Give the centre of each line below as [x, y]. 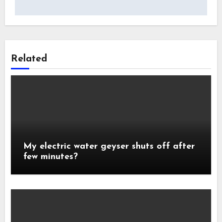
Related [29, 59]
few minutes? [51, 157]
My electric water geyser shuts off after [109, 147]
